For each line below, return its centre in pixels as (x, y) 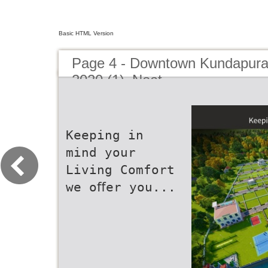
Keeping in (105, 135)
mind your (101, 152)
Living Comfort (120, 170)
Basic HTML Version (86, 33)
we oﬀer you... (121, 187)
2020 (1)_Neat (117, 80)
